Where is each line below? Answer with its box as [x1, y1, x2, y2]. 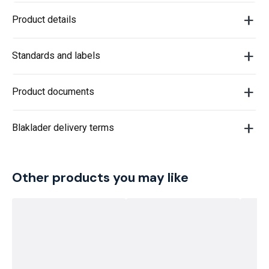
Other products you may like [12, 169, 189, 186]
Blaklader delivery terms [12, 122, 114, 133]
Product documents [12, 86, 94, 97]
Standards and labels [12, 50, 100, 61]
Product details [12, 14, 76, 25]
